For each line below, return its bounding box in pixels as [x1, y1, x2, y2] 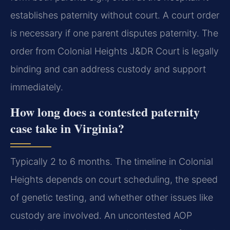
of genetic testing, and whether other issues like [10, 191, 213, 203]
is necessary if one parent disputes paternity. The [10, 28, 218, 39]
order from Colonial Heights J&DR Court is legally [10, 46, 219, 57]
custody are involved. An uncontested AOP [10, 209, 192, 221]
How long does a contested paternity [10, 102, 200, 121]
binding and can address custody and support [10, 64, 206, 75]
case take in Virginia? [10, 119, 124, 137]
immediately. [10, 82, 63, 93]
